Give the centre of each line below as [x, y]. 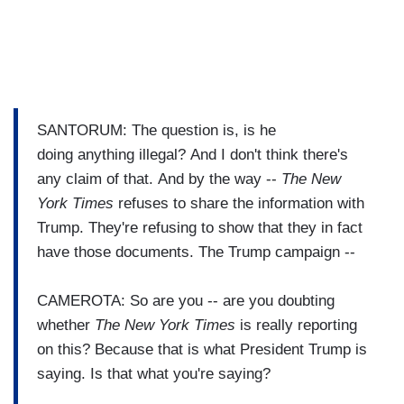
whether [66, 325]
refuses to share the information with [241, 203]
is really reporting [296, 325]
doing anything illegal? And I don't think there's [193, 154]
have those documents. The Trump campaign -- [198, 252]
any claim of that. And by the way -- [159, 179]
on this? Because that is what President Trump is [202, 349]
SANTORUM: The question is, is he [156, 130]
